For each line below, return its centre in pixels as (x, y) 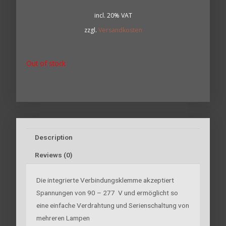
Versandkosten (120, 30)
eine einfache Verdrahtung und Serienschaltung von (113, 205)
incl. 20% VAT (113, 15)
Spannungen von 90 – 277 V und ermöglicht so (107, 192)
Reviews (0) (53, 155)
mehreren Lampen (63, 218)
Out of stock (46, 63)
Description (53, 137)
